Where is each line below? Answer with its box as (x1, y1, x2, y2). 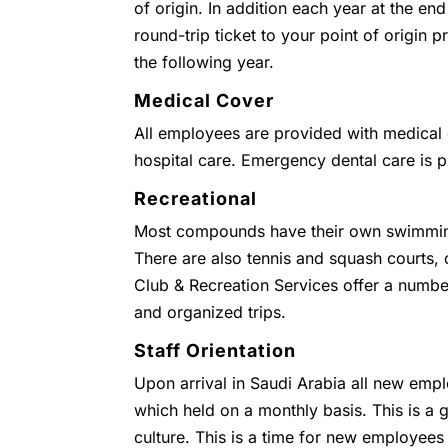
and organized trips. (134, 302, 287, 322)
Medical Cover (134, 90, 275, 111)
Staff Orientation (134, 340, 297, 361)
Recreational (134, 188, 258, 209)
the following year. (134, 52, 275, 72)
